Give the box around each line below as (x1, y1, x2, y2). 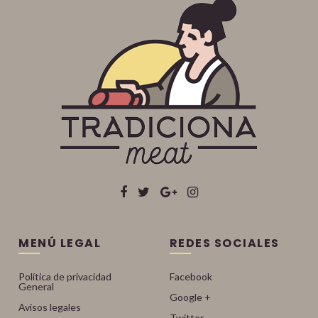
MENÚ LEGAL (18, 235, 102, 251)
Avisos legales (18, 301, 82, 313)
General (18, 280, 55, 292)
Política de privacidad (18, 270, 112, 283)
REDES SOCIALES (169, 235, 280, 251)
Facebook (169, 270, 212, 283)
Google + (169, 291, 211, 303)
